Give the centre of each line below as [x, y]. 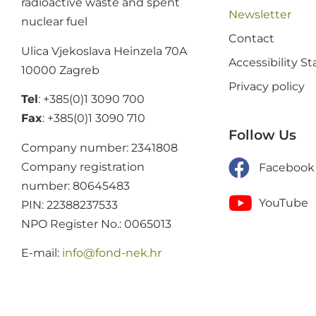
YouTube [283, 203]
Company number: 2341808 [99, 147]
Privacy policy [267, 87]
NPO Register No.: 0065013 [96, 224]
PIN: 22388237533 [69, 205]
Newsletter [260, 15]
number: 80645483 [75, 186]
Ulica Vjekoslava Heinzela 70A [104, 51]
